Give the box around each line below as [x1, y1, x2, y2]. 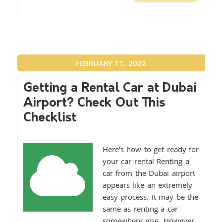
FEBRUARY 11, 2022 [75, 58, 146, 68]
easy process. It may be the [102, 192, 199, 202]
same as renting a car [102, 204, 178, 214]
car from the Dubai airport [102, 168, 195, 178]
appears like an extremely [102, 180, 193, 190]
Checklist [23, 112, 76, 124]
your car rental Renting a [102, 156, 189, 166]
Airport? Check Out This [23, 97, 166, 110]
